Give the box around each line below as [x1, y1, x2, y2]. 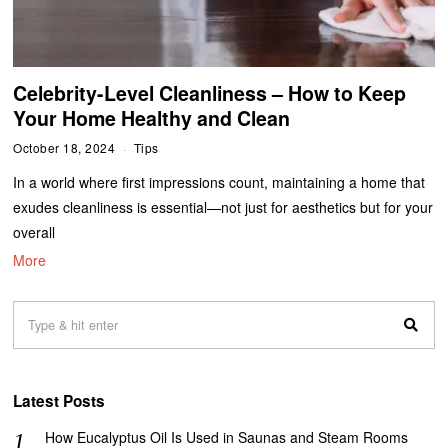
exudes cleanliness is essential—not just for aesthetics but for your [13, 196, 434, 217]
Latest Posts [13, 389, 106, 412]
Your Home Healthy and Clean [13, 103, 291, 132]
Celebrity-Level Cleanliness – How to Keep [13, 78, 407, 107]
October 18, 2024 [13, 138, 116, 156]
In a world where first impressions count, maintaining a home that [13, 171, 426, 192]
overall [13, 221, 56, 242]
